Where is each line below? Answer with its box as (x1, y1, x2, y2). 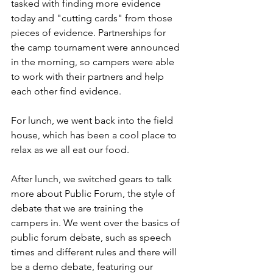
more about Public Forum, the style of (11, 188, 177, 199)
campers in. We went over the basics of (11, 217, 182, 229)
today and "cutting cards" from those (11, 12, 175, 24)
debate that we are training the (11, 202, 146, 214)
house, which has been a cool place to (11, 129, 179, 141)
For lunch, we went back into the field (11, 115, 175, 126)
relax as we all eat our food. (11, 144, 132, 155)
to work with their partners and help (11, 71, 166, 82)
